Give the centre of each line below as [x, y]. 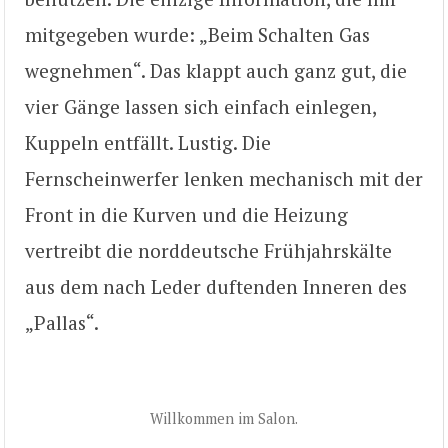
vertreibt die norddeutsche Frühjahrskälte [208, 250]
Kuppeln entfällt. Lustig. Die [148, 142]
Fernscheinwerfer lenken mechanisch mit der [224, 178]
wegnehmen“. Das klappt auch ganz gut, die [216, 70]
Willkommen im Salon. [224, 419]
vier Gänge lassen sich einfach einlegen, [200, 106]
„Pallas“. [62, 322]
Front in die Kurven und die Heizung [186, 214]
